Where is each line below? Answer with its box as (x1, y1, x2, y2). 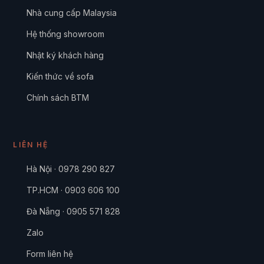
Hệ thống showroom (26, 28, 104, 39)
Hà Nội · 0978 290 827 (26, 164, 115, 174)
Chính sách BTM (26, 92, 89, 103)
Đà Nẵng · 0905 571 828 (26, 206, 120, 216)
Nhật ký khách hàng (26, 49, 104, 60)
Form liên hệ (26, 249, 73, 259)
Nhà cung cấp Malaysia (26, 7, 117, 18)
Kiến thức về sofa (26, 71, 94, 81)
